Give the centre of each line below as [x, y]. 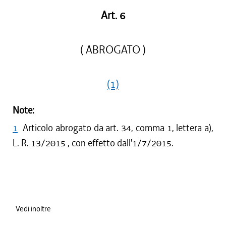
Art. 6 [113, 16]
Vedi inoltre [33, 209]
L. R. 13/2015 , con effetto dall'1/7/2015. [93, 143]
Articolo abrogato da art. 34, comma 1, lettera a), [118, 128]
